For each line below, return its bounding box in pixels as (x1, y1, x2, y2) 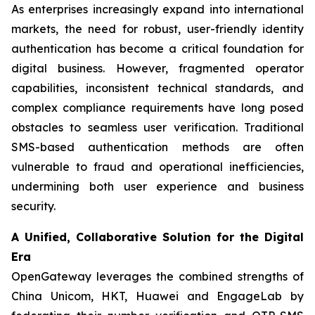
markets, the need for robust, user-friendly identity (11, 22, 304, 36)
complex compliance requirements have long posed (11, 101, 304, 115)
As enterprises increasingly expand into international (11, 2, 304, 16)
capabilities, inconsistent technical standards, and (11, 81, 304, 95)
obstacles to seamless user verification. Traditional (11, 120, 304, 134)
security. (11, 199, 56, 213)
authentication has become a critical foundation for (11, 41, 304, 56)
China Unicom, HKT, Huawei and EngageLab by (11, 289, 304, 303)
